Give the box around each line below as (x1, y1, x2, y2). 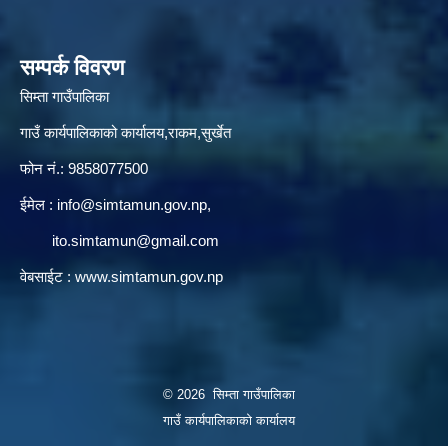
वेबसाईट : (20, 268, 75, 286)
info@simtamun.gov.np (57, 196, 207, 214)
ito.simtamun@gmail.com (52, 232, 219, 250)
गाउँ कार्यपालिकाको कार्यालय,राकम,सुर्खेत (20, 124, 231, 142)
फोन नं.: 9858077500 (20, 160, 148, 178)
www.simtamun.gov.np (75, 268, 223, 286)
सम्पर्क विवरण (20, 55, 124, 81)
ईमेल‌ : (20, 196, 57, 214)
